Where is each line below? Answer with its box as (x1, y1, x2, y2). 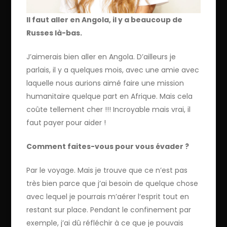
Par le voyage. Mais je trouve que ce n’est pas (26, 165, 188, 175)
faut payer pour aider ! (26, 117, 106, 128)
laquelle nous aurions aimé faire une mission (26, 78, 184, 88)
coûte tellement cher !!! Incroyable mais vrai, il (26, 104, 191, 115)
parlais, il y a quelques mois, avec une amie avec (26, 64, 200, 75)
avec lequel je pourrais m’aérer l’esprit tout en (26, 191, 190, 202)
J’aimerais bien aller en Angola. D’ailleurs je (26, 51, 176, 62)
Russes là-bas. (26, 27, 83, 38)
